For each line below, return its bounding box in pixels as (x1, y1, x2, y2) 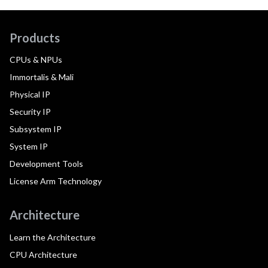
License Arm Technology (10, 176, 102, 187)
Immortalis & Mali (10, 72, 74, 83)
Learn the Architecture (10, 232, 96, 243)
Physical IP (10, 89, 50, 100)
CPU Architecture (10, 249, 77, 260)
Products (10, 30, 60, 45)
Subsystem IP (10, 124, 62, 135)
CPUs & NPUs (10, 54, 62, 65)
